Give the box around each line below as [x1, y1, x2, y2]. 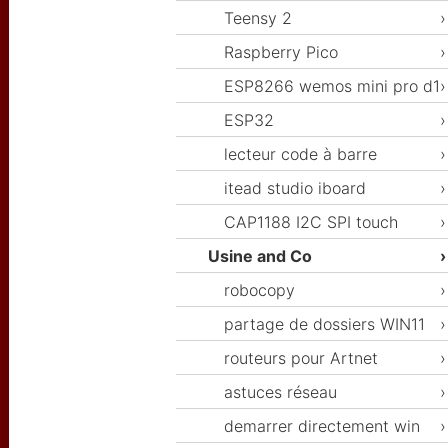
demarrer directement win [224, 416, 420, 437]
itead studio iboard [224, 178, 366, 199]
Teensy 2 [224, 8, 292, 29]
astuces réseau [224, 382, 337, 403]
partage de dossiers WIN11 [224, 314, 425, 335]
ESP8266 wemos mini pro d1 [224, 76, 440, 97]
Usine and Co [208, 246, 312, 267]
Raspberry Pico [224, 42, 338, 63]
